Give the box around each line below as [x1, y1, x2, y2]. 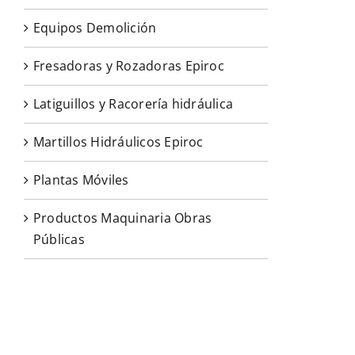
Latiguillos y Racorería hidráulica [33, 94, 234, 113]
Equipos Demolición [33, 18, 157, 36]
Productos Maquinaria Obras [33, 208, 212, 227]
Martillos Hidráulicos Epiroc [33, 132, 204, 151]
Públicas [33, 230, 85, 248]
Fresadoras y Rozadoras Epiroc [33, 56, 224, 74]
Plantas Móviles [33, 170, 129, 189]
